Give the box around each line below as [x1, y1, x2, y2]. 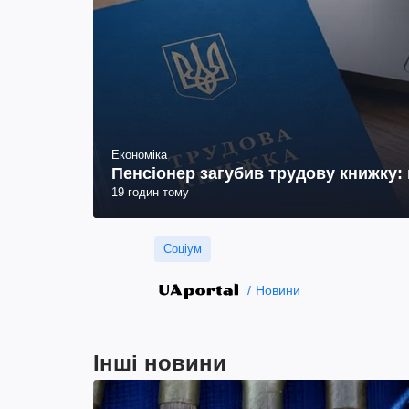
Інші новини [93, 351, 226, 376]
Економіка [111, 148, 167, 163]
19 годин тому [111, 185, 189, 200]
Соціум [163, 242, 202, 257]
